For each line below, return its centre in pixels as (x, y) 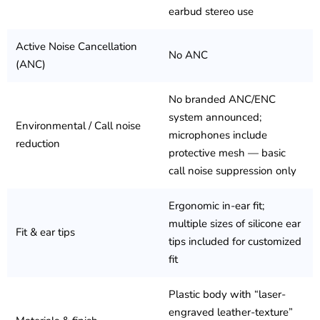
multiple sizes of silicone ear (235, 224)
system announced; (215, 117)
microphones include (218, 135)
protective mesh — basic (227, 153)
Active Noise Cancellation (76, 47)
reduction (38, 144)
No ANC (188, 55)
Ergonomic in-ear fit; (216, 206)
